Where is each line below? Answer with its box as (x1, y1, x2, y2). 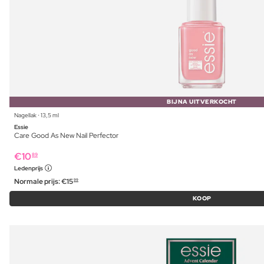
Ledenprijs (14, 164, 44, 173)
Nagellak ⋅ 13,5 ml (14, 111, 59, 120)
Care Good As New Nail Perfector (14, 131, 118, 141)
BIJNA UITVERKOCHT (167, 98, 237, 106)
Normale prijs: (14, 177, 61, 187)
